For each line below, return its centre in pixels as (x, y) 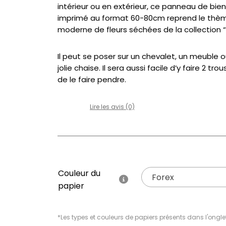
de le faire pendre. (92, 79)
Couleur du (79, 173)
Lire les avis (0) (112, 106)
